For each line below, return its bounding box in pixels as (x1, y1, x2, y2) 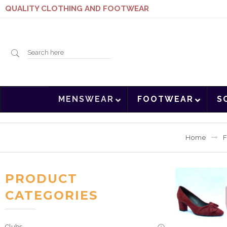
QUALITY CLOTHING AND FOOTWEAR (5, 4, 149, 13)
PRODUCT (5, 171, 78, 186)
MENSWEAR (58, 94, 114, 104)
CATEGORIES (5, 188, 98, 203)
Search (27, 48, 55, 57)
